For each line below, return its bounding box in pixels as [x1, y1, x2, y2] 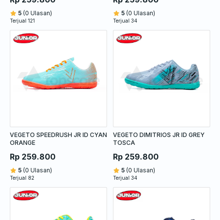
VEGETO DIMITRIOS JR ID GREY [113, 131, 205, 138]
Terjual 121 [10, 17, 35, 24]
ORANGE [10, 138, 35, 146]
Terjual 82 [10, 174, 34, 181]
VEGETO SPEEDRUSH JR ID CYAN [10, 131, 107, 138]
